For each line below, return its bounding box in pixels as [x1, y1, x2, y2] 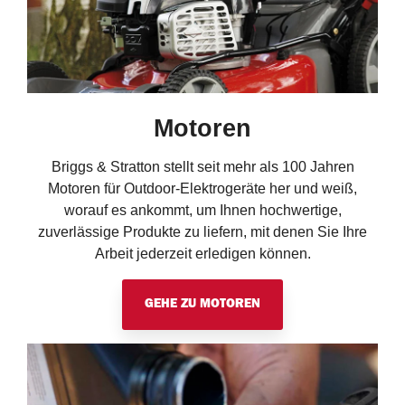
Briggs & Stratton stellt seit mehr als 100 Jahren [51, 158, 354, 174]
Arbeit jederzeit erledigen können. [94, 245, 311, 261]
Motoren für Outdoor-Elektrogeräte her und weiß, [48, 180, 357, 196]
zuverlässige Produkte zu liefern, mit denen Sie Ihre [38, 223, 367, 240]
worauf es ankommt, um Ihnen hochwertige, [63, 202, 342, 218]
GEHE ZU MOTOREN [145, 297, 260, 311]
